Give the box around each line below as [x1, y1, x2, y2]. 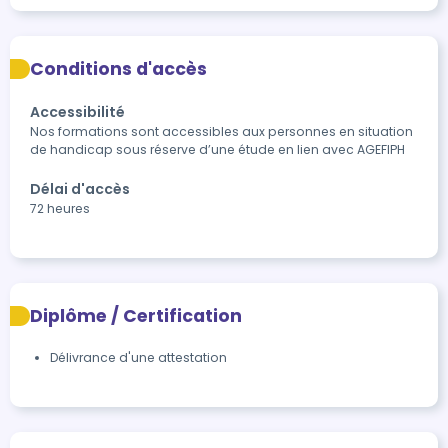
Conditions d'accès [30, 57, 207, 81]
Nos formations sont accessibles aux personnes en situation [30, 123, 413, 140]
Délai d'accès [30, 179, 130, 199]
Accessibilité [30, 102, 125, 122]
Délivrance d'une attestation [50, 349, 230, 366]
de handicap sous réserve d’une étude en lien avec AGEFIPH [30, 141, 408, 158]
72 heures [30, 200, 90, 217]
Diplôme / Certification [30, 304, 242, 328]
